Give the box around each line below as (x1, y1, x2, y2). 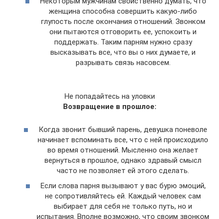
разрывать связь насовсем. (75, 58, 171, 67)
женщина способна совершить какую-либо (49, 7, 197, 16)
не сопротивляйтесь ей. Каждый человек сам (45, 192, 201, 201)
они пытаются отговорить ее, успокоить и (49, 27, 197, 37)
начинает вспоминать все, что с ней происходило (38, 135, 208, 144)
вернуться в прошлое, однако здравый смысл (44, 155, 201, 165)
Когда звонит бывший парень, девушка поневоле (39, 125, 207, 134)
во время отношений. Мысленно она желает (47, 145, 198, 154)
